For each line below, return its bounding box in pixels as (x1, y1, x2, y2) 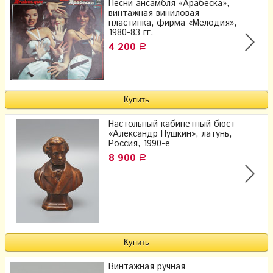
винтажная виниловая (108, 7, 199, 19)
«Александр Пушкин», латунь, (108, 127, 232, 140)
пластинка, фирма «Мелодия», (108, 16, 236, 29)
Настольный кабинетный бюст (108, 118, 235, 130)
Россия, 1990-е (108, 137, 170, 150)
